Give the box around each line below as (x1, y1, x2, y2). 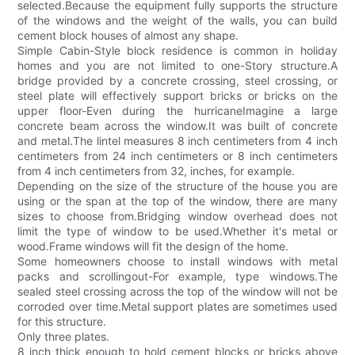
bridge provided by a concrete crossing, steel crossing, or (17, 74, 338, 88)
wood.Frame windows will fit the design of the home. (17, 239, 289, 254)
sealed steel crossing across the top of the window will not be (17, 284, 338, 299)
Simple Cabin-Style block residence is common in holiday (17, 44, 338, 58)
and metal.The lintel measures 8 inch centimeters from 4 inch (17, 134, 338, 148)
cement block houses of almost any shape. (17, 29, 239, 43)
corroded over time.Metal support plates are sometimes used (17, 300, 338, 314)
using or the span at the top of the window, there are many (17, 194, 338, 208)
